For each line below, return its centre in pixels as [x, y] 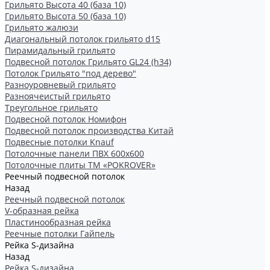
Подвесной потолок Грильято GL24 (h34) [88, 62]
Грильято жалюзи [42, 27]
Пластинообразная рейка [58, 222]
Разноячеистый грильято [58, 96]
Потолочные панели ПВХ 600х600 [74, 153]
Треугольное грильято [51, 108]
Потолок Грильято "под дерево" [71, 73]
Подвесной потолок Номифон [66, 119]
